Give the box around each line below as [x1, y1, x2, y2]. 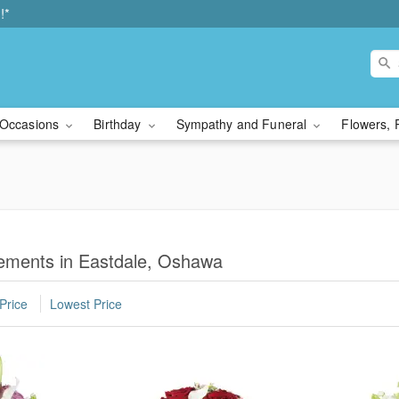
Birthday [94, 115, 145, 133]
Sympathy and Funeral [175, 115, 311, 133]
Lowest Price [50, 295, 122, 313]
